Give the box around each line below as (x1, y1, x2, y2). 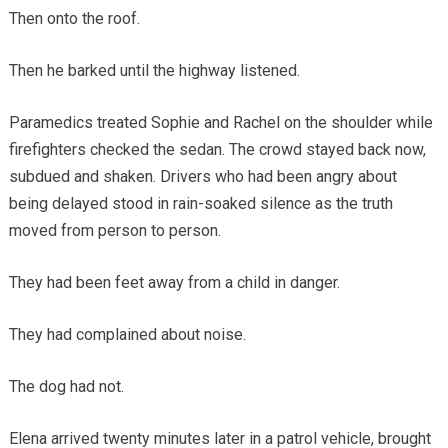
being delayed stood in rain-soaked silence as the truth (8, 193, 393, 213)
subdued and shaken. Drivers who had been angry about (8, 166, 397, 186)
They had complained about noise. (8, 324, 246, 344)
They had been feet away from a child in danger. (8, 272, 340, 292)
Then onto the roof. (8, 8, 140, 28)
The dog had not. (8, 376, 124, 396)
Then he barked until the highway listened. (8, 60, 300, 80)
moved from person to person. (8, 220, 221, 240)
